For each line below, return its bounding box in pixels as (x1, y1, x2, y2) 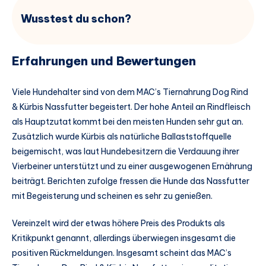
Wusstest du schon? (21, 12, 131, 26)
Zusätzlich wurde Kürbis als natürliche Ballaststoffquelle (12, 131, 232, 142)
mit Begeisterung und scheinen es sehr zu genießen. (12, 190, 213, 201)
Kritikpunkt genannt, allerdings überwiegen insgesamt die (12, 232, 236, 243)
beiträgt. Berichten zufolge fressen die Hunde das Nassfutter (12, 175, 249, 186)
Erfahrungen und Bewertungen (12, 53, 196, 69)
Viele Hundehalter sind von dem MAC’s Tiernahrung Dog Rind (12, 86, 248, 97)
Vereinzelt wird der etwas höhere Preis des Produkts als (12, 217, 225, 229)
